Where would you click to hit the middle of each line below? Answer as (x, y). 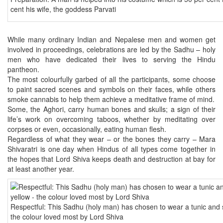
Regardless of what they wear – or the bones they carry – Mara (111, 139)
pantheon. (23, 69)
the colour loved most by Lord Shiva (67, 216)
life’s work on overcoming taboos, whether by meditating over (111, 119)
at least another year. (41, 168)
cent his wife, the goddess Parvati (63, 9)
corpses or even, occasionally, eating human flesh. (87, 129)
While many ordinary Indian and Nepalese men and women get (111, 39)
